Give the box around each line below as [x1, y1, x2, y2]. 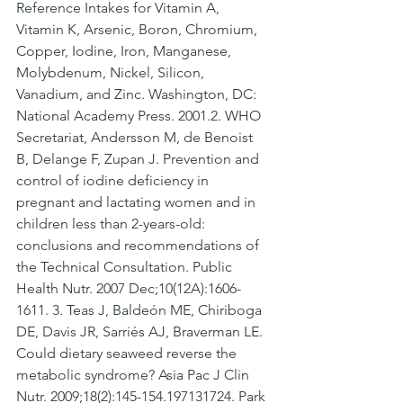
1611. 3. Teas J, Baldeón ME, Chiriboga [16, 301, 265, 319]
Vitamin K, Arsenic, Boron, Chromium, [16, 21, 261, 39]
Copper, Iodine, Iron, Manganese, [16, 42, 235, 60]
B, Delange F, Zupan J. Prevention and [16, 150, 263, 168]
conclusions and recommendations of [16, 237, 263, 255]
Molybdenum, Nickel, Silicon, [16, 64, 208, 82]
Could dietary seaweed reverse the [16, 345, 240, 363]
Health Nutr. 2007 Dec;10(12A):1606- [16, 280, 241, 298]
